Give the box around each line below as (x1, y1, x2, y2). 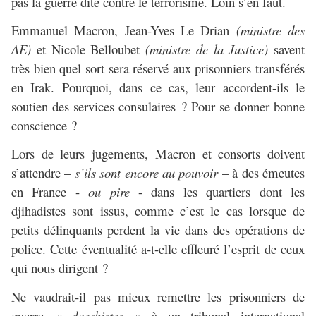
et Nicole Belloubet (31, 40, 145, 59)
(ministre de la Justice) (145, 40, 269, 59)
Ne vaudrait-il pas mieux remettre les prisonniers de (11, 287, 305, 305)
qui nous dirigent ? (11, 259, 108, 277)
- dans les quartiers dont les (129, 183, 305, 201)
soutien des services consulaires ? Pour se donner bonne (11, 97, 305, 116)
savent (268, 40, 305, 59)
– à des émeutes (218, 164, 305, 182)
